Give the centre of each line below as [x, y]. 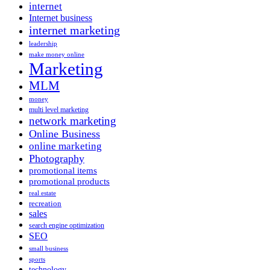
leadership [43, 43]
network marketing [73, 121]
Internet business [61, 17]
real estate [42, 193]
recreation [45, 203]
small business [49, 248]
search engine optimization [67, 225]
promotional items [63, 170]
